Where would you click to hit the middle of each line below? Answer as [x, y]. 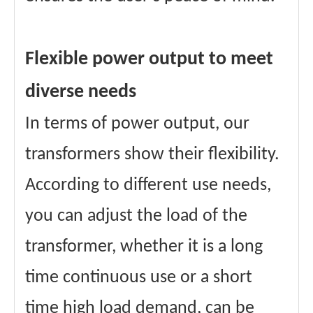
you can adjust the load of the [136, 216]
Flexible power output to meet [149, 59]
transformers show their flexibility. [152, 155]
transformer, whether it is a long [144, 247]
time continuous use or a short [139, 278]
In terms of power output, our [137, 124]
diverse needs [81, 92]
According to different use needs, [148, 185]
